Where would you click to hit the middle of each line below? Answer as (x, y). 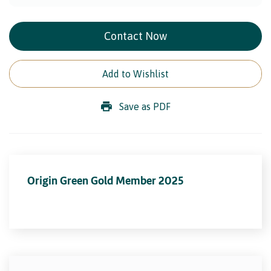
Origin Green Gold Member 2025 (106, 180)
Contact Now (135, 36)
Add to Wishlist (135, 73)
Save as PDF (145, 106)
